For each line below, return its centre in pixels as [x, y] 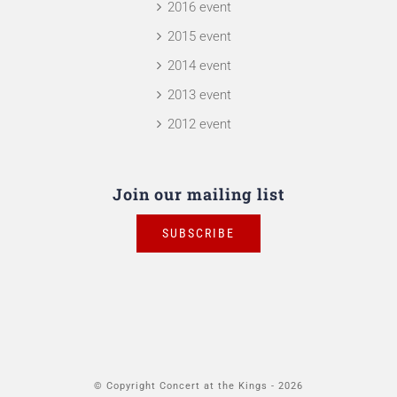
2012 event [199, 124]
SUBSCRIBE [198, 233]
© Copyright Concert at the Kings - [186, 385]
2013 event [199, 94]
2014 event [199, 65]
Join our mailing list [198, 194]
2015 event [199, 36]
